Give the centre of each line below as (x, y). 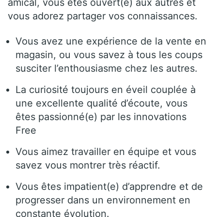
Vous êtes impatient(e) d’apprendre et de (109, 186)
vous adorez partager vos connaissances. (103, 16)
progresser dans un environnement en (103, 200)
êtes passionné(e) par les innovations (101, 116)
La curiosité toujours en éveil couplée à (106, 89)
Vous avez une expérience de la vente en (111, 41)
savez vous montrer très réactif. (88, 165)
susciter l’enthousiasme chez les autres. (107, 68)
